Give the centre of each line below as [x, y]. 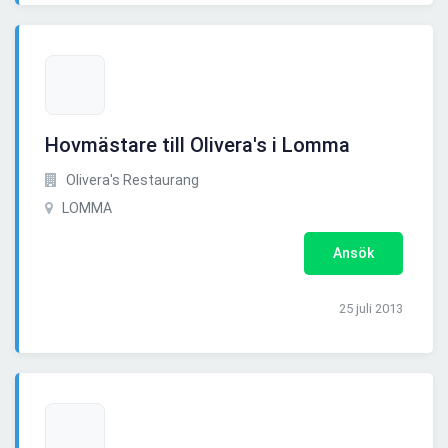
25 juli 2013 [371, 309]
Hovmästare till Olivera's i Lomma [197, 145]
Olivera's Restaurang [131, 180]
